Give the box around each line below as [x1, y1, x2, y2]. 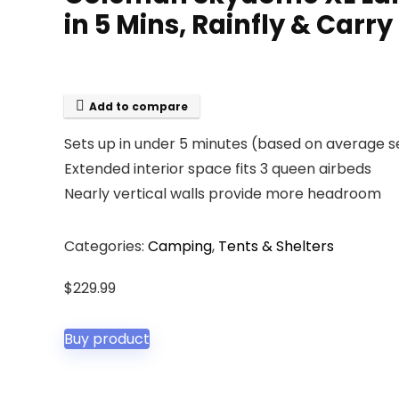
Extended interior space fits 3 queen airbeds [64, 159, 371, 179]
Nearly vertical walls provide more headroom [64, 183, 381, 204]
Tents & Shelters [218, 236, 334, 256]
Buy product [64, 329, 150, 349]
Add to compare [89, 99, 188, 114]
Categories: [64, 236, 148, 256]
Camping [148, 236, 212, 256]
